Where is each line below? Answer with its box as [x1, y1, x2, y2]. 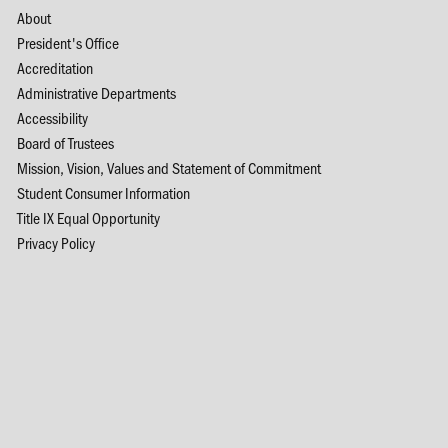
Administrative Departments [16, 81, 176, 103]
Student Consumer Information [16, 181, 190, 203]
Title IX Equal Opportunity [16, 206, 160, 228]
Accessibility [16, 106, 88, 128]
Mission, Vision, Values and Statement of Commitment [16, 156, 321, 178]
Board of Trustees [16, 131, 114, 153]
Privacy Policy [16, 231, 95, 253]
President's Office [16, 31, 119, 53]
